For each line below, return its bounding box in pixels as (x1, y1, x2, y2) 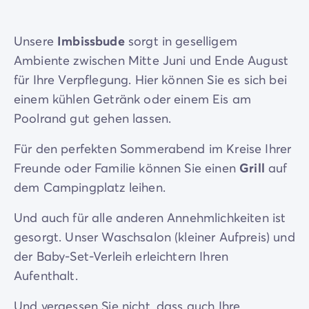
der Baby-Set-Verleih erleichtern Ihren (14, 248, 229, 265)
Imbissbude (57, 32, 125, 50)
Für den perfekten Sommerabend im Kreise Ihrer (14, 140, 292, 157)
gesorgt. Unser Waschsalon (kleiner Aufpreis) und (14, 228, 295, 246)
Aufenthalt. (14, 267, 78, 284)
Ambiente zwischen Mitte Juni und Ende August (14, 52, 289, 69)
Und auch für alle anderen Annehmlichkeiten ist (14, 209, 286, 226)
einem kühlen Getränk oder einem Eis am (14, 90, 252, 108)
